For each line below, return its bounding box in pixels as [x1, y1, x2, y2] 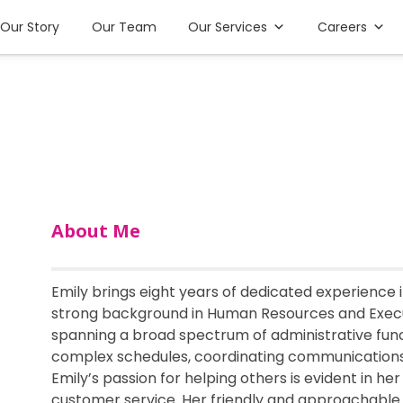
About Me [51, 219, 140, 243]
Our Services [188, 18, 268, 36]
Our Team [91, 18, 157, 36]
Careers [318, 18, 368, 36]
